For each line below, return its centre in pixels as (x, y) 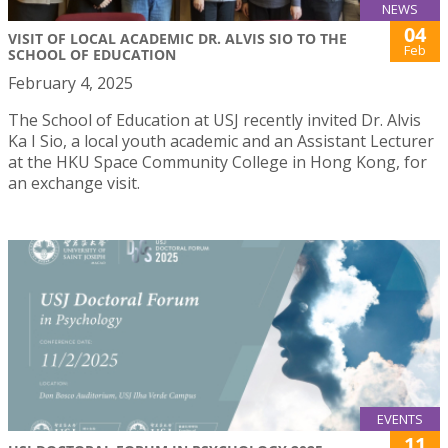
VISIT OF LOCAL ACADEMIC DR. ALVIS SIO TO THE (177, 38)
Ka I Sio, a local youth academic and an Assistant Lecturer (221, 140)
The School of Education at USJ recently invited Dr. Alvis (214, 119)
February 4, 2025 (70, 82)
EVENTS (400, 418)
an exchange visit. (74, 182)
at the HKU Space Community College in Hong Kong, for (217, 161)
